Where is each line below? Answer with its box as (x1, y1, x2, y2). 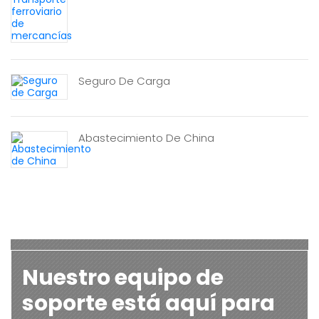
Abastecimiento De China (78, 130, 214, 145)
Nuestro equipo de (22, 263, 224, 293)
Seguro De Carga (78, 73, 170, 88)
